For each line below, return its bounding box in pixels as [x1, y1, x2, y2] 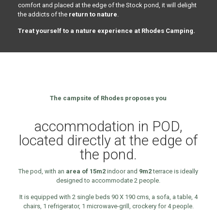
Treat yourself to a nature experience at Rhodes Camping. [17, 27, 195, 34]
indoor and [106, 167, 139, 175]
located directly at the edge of [19, 132, 198, 149]
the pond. [79, 146, 137, 163]
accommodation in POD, [34, 118, 183, 135]
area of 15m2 [66, 167, 106, 175]
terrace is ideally [152, 167, 199, 175]
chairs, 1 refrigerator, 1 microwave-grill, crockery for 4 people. [23, 202, 194, 210]
